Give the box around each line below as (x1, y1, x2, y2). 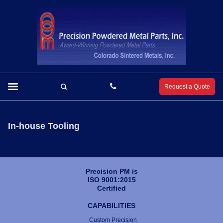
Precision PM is (85, 167, 138, 175)
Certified (97, 184, 126, 192)
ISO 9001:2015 (87, 176, 136, 184)
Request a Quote (164, 83, 210, 90)
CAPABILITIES (88, 202, 135, 210)
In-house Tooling (8, 121, 80, 131)
